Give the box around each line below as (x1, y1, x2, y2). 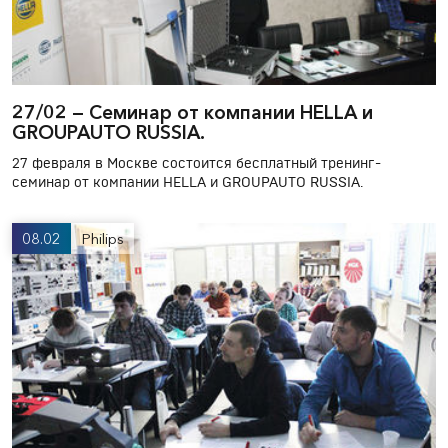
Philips (81, 229, 124, 249)
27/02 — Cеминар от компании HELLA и (12, 101, 373, 125)
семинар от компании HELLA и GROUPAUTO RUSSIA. (12, 176, 363, 191)
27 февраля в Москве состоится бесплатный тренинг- (12, 157, 381, 172)
